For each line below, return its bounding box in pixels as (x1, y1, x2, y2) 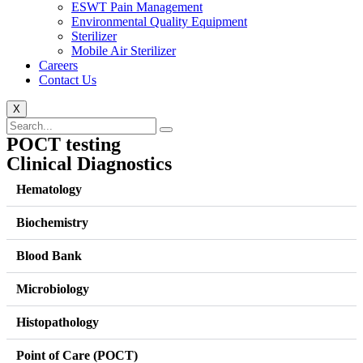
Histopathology (16, 315, 99, 329)
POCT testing (6, 134, 121, 155)
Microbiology (16, 282, 89, 296)
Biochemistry (16, 216, 88, 229)
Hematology (16, 182, 82, 196)
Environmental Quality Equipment (71, 15, 247, 28)
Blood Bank (16, 249, 82, 263)
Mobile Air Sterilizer (71, 44, 176, 58)
